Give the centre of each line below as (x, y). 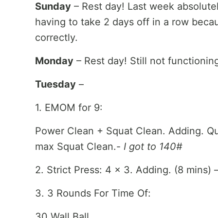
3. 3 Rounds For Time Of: (93, 193)
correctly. (56, 37)
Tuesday (55, 84)
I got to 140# (152, 146)
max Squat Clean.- (78, 146)
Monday (54, 61)
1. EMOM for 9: (69, 108)
